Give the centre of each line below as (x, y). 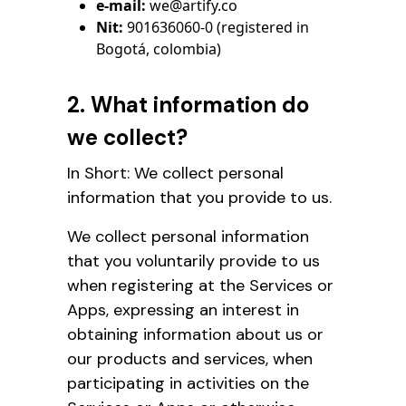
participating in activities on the (188, 383)
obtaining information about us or (195, 334)
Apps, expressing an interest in (183, 309)
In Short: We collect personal (175, 173)
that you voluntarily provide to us (193, 261)
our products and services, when (190, 358)
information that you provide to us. (199, 197)
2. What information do (188, 104)
